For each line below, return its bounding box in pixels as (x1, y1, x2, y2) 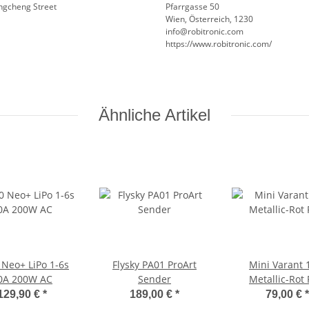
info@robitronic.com (166, 26, 243, 38)
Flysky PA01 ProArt (112, 258, 197, 272)
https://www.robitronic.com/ (166, 38, 272, 50)
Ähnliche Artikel (99, 106, 210, 125)
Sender (138, 272, 171, 286)
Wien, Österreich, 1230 (166, 13, 253, 26)
